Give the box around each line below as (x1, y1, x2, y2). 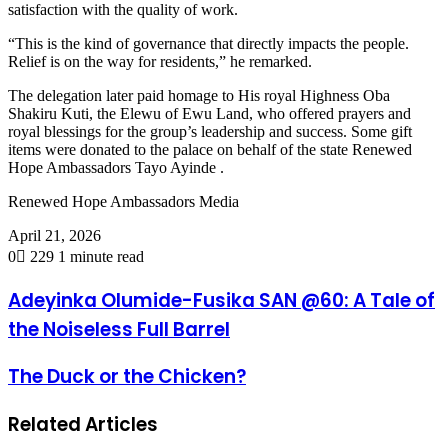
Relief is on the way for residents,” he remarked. (8, 52, 312, 70)
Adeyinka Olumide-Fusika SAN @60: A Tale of (8, 286, 435, 314)
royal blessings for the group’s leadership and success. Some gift (8, 122, 412, 140)
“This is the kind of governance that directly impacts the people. (8, 34, 409, 52)
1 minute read (58, 247, 144, 265)
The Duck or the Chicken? (8, 363, 246, 391)
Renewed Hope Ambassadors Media (8, 192, 239, 210)
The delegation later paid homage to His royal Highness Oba (8, 86, 390, 104)
